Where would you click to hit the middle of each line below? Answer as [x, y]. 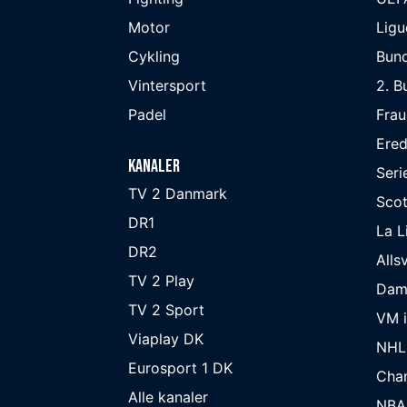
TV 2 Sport [166, 310]
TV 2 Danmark [178, 194]
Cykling [154, 57]
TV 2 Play [161, 281]
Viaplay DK [166, 339]
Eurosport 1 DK [180, 368]
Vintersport [167, 86]
